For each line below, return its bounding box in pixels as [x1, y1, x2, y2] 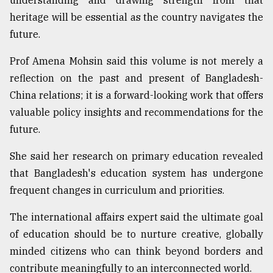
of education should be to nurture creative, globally [10, 228, 263, 241]
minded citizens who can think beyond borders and [10, 245, 263, 258]
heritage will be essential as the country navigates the [10, 11, 263, 24]
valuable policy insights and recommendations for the [10, 106, 263, 119]
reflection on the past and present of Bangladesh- [10, 72, 263, 85]
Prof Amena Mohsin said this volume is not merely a [10, 55, 263, 68]
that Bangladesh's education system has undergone [10, 167, 263, 180]
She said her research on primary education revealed [10, 150, 263, 163]
